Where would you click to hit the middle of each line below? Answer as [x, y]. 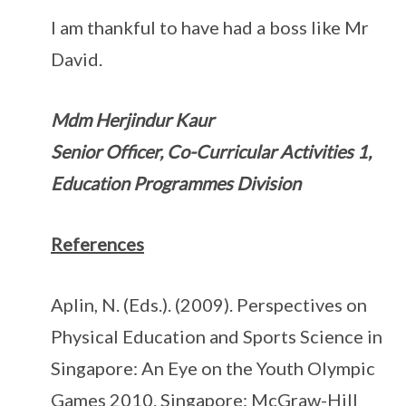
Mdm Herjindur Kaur [132, 120]
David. [77, 59]
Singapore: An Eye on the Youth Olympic [213, 368]
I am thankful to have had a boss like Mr [210, 27]
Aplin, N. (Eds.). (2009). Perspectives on [209, 304]
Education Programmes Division [176, 183]
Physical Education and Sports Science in [217, 336]
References [97, 244]
